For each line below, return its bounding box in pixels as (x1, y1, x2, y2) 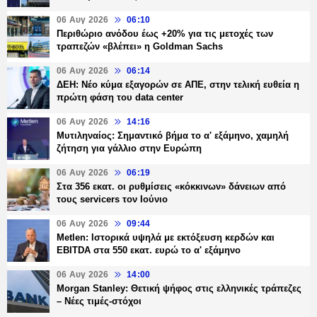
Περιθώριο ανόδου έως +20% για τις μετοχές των (57, 28, 273, 40)
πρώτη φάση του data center (57, 92, 183, 103)
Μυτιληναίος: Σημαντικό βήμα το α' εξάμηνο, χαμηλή (57, 130, 289, 142)
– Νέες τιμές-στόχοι (57, 296, 142, 307)
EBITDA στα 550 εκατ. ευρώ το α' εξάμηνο (57, 245, 241, 256)
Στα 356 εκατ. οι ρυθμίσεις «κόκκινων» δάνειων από (57, 181, 286, 192)
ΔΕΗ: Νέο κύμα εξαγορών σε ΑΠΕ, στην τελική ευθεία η (57, 79, 299, 91)
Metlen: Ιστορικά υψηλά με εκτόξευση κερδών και (57, 232, 275, 243)
